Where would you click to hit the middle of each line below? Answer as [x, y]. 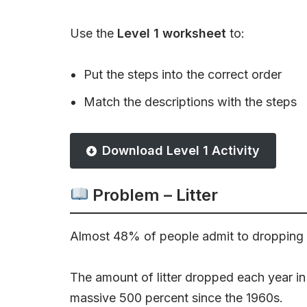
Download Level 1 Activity [181, 150]
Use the [94, 33]
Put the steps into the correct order [183, 74]
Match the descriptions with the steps [190, 102]
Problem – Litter [153, 195]
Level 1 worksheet [172, 33]
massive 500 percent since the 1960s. [176, 298]
